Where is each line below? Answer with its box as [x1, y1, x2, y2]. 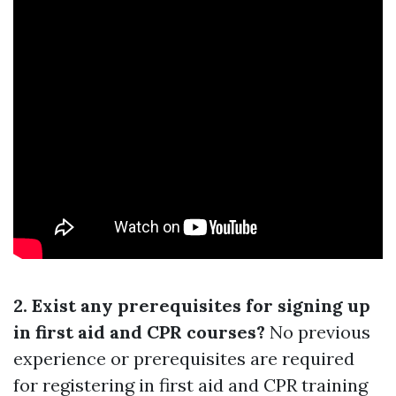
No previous [265, 321, 370, 344]
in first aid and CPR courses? [13, 321, 265, 344]
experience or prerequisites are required [13, 347, 354, 370]
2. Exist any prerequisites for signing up [13, 294, 370, 317]
